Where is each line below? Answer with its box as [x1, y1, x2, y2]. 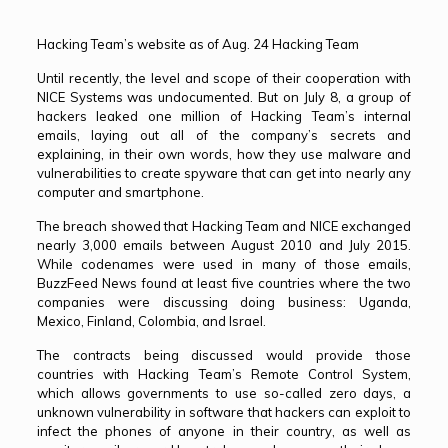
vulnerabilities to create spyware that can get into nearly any [36, 165, 412, 181]
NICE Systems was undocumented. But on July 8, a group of [36, 89, 412, 105]
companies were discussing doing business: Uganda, [36, 294, 412, 310]
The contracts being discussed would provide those [36, 347, 412, 363]
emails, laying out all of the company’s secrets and [36, 127, 412, 143]
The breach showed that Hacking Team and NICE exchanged [36, 218, 412, 234]
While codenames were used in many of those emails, [36, 256, 412, 272]
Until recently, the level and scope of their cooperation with [36, 70, 412, 86]
